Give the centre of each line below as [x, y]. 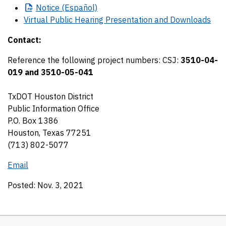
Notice [48, 8]
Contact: [24, 40]
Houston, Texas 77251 [49, 133]
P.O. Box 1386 [33, 121]
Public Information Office [53, 108]
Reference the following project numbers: [84, 60]
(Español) [78, 8]
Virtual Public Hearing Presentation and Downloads [117, 20]
